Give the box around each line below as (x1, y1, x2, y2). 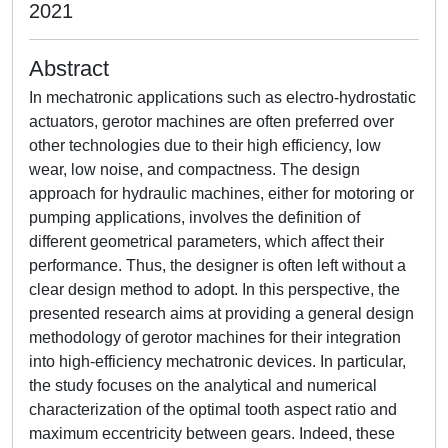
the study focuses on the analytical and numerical (29, 377, 377, 394)
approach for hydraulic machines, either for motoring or (29, 185, 414, 202)
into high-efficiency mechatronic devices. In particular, (29, 353, 406, 370)
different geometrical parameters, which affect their (29, 233, 384, 250)
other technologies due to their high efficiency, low (29, 137, 381, 154)
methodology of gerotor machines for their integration (29, 329, 401, 346)
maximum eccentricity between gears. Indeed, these (29, 425, 395, 442)
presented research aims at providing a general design (29, 305, 414, 322)
